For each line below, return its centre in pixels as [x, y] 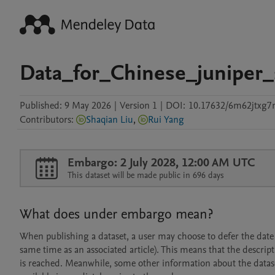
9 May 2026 [88, 106]
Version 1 [138, 106]
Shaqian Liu [110, 120]
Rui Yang [166, 120]
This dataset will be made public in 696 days [146, 175]
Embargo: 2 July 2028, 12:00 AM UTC [161, 163]
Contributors [45, 120]
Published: [41, 106]
